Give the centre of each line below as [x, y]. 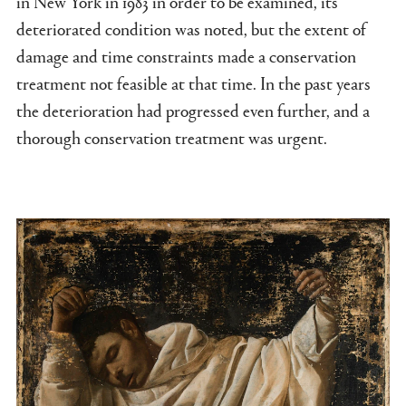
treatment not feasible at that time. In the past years [193, 83]
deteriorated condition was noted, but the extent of [191, 29]
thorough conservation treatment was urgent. [174, 137]
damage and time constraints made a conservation [186, 56]
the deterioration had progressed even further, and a [193, 110]
